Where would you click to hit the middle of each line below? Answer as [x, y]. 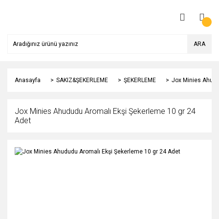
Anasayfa [28, 80]
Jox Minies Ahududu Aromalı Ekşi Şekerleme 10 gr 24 [105, 111]
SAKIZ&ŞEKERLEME [82, 80]
